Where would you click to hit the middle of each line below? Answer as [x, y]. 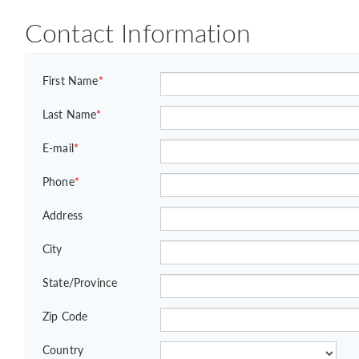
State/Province [80, 282]
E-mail [58, 147]
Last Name [70, 114]
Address [63, 215]
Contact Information [138, 32]
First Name [71, 80]
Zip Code [65, 316]
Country [63, 349]
